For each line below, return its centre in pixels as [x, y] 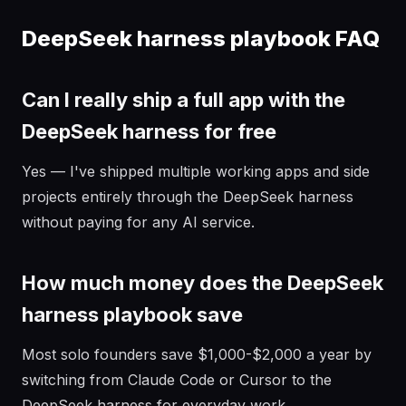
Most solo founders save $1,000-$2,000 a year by [197, 354]
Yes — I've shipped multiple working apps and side [196, 171]
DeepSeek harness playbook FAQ [201, 39]
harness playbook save [132, 314]
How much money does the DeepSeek [203, 283]
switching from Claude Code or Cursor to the [177, 380]
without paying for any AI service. [138, 222]
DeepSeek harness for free [149, 131]
